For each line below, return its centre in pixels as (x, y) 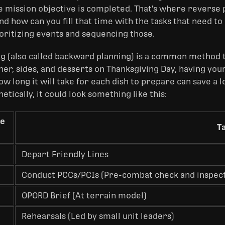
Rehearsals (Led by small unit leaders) (98, 216)
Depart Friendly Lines (65, 154)
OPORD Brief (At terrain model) (84, 195)
